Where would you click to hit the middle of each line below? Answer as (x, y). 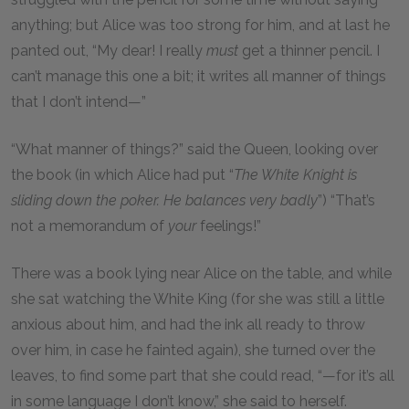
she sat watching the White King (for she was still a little (198, 299)
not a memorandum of (89, 226)
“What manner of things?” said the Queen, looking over (194, 149)
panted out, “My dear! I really (109, 51)
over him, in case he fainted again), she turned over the (193, 350)
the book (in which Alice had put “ (122, 175)
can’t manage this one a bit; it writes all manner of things (199, 76)
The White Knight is (295, 175)
